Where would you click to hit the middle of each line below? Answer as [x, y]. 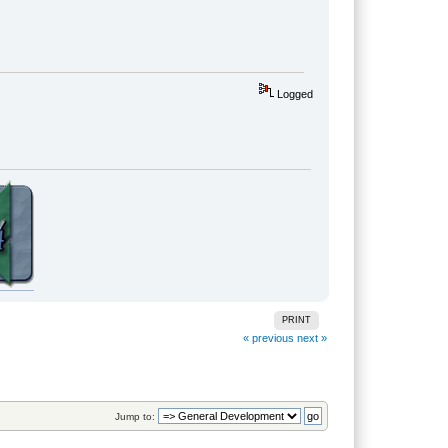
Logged [293, 94]
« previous [268, 337]
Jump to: [134, 417]
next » [311, 337]
